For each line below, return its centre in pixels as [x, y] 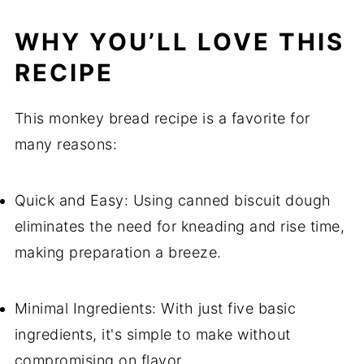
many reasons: [66, 144]
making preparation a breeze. [118, 252]
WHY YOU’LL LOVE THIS [179, 42]
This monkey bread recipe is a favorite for [162, 118]
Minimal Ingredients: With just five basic [155, 308]
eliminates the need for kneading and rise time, [180, 226]
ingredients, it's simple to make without [152, 334]
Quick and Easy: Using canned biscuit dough [173, 200]
